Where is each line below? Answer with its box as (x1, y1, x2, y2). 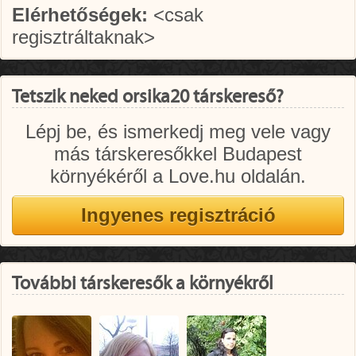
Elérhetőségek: (12, 4, 148, 25)
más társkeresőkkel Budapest (54, 143, 302, 164)
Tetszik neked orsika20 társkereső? (12, 87, 284, 107)
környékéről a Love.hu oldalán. (50, 165, 306, 187)
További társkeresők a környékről (12, 273, 273, 294)
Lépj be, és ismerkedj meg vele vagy (25, 121, 331, 142)
